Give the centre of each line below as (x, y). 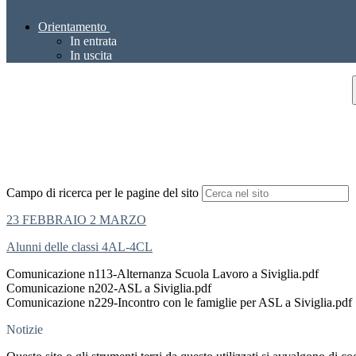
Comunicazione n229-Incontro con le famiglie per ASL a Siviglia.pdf (179, 303)
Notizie (25, 330)
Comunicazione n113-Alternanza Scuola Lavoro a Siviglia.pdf (163, 274)
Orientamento (72, 27)
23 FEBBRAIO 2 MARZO (76, 220)
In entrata (93, 41)
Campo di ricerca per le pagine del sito (103, 193)
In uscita (91, 56)
